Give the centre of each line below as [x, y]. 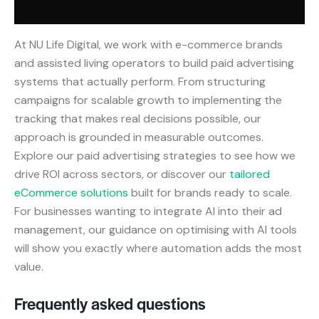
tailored [250, 174]
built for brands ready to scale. [210, 193]
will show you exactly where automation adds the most [158, 248]
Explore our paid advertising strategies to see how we [155, 156]
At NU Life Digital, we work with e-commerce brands [148, 45]
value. [29, 267]
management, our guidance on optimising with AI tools [156, 230]
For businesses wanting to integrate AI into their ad [148, 211]
